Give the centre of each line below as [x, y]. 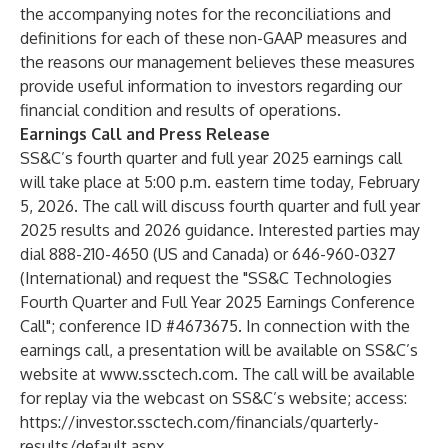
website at [60, 374]
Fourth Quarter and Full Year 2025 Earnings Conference [217, 302]
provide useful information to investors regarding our [211, 86]
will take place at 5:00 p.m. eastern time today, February [220, 182]
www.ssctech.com [167, 374]
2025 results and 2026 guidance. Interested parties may [220, 230]
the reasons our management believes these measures [217, 62]
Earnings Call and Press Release [145, 134]
